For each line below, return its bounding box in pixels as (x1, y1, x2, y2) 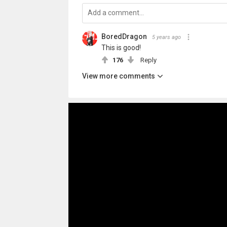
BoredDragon (101, 32, 147, 41)
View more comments (82, 72, 155, 80)
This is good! (101, 44, 141, 52)
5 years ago (152, 34, 181, 41)
